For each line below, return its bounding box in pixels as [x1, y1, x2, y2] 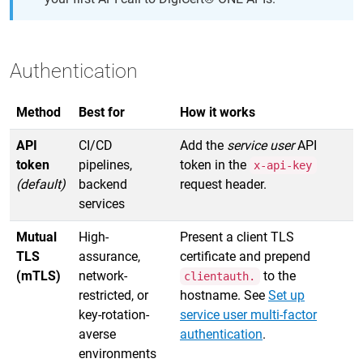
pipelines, [79, 157, 132, 173]
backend [79, 177, 127, 192]
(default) [16, 177, 66, 192]
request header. [180, 177, 267, 192]
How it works [180, 105, 255, 120]
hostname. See [180, 288, 268, 303]
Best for [79, 105, 125, 120]
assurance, [79, 249, 140, 264]
